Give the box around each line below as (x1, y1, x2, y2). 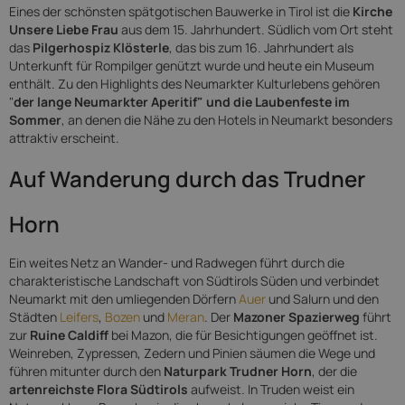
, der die (312, 363, 357, 380)
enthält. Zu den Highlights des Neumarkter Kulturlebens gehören (9, 75, 380, 92)
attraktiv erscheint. (9, 129, 119, 146)
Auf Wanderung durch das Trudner (9, 164, 365, 193)
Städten (9, 308, 60, 325)
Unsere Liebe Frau (9, 21, 121, 38)
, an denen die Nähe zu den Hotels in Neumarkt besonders (61, 111, 392, 128)
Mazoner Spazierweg (233, 308, 360, 325)
